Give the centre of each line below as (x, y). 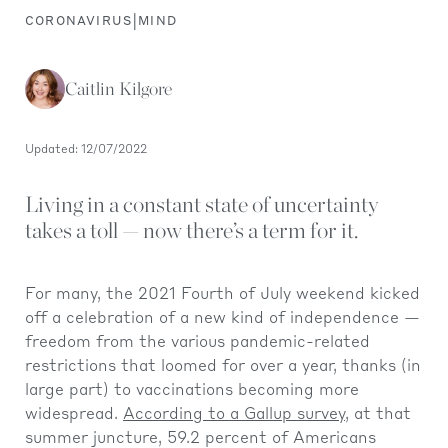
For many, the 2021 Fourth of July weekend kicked (222, 294)
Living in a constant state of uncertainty (201, 203)
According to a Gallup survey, (236, 414)
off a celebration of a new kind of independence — (222, 318)
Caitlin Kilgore (118, 89)
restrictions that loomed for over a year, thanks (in (223, 366)
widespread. (74, 414)
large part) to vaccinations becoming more (192, 390)
